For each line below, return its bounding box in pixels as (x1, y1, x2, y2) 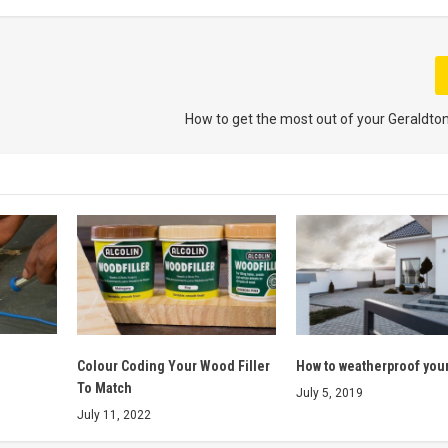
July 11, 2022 (76, 407, 151, 422)
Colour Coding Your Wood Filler (76, 357, 270, 374)
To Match (76, 379, 132, 396)
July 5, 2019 (295, 385, 363, 400)
